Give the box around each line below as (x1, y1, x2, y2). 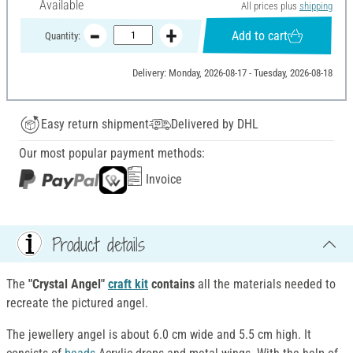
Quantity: (44, 29, 80, 42)
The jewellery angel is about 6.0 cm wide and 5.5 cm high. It (6, 327, 311, 343)
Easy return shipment (41, 117, 149, 132)
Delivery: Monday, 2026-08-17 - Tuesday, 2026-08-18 (132, 67, 333, 80)
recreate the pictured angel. (6, 295, 148, 311)
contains (148, 277, 195, 292)
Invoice (143, 172, 182, 188)
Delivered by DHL (171, 117, 258, 132)
